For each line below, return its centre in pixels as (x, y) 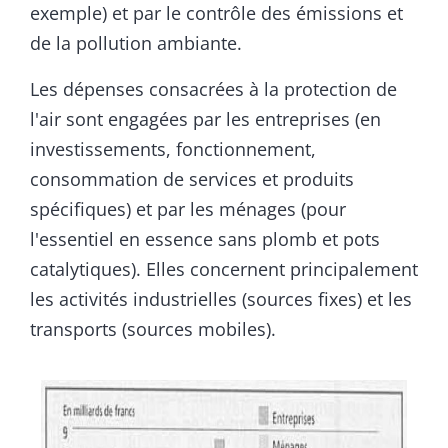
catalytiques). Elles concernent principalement (224, 269)
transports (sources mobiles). (153, 329)
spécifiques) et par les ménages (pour (188, 209)
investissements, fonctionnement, (173, 149)
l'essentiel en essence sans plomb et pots (205, 239)
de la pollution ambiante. (136, 43)
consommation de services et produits (192, 179)
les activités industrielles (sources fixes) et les (221, 299)
